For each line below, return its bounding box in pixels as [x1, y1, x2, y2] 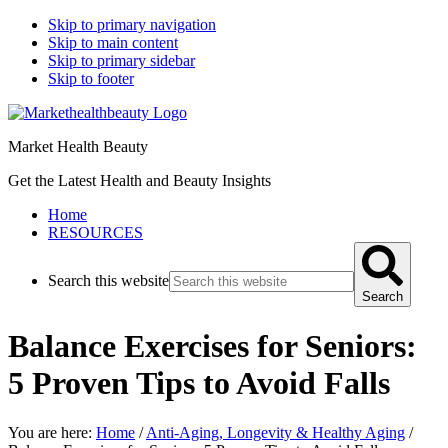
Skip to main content [48, 34, 178, 51]
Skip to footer [48, 70, 134, 87]
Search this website [48, 272, 169, 289]
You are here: [8, 423, 96, 441]
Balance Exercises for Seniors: [8, 328, 417, 365]
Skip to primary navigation [48, 16, 216, 33]
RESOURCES [48, 224, 143, 241]
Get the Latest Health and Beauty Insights [8, 172, 271, 189]
